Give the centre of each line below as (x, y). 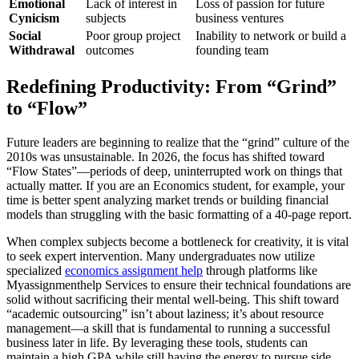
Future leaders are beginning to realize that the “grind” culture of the (178, 142)
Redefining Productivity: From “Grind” (171, 86)
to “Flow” (47, 108)
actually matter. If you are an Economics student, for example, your (175, 185)
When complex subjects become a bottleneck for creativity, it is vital (177, 241)
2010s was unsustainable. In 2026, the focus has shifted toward (165, 156)
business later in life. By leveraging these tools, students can (157, 342)
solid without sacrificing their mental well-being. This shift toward (173, 299)
